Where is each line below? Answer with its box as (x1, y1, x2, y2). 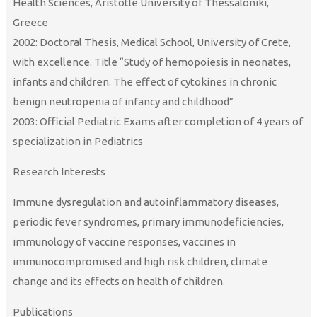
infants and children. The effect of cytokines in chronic (13, 76, 277, 88)
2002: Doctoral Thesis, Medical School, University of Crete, (13, 36, 291, 49)
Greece (13, 16, 48, 29)
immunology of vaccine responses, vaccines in (13, 236, 236, 248)
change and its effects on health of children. (13, 275, 225, 288)
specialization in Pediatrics (13, 135, 143, 148)
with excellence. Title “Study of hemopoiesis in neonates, (13, 56, 291, 69)
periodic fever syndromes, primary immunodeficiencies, (13, 216, 284, 229)
